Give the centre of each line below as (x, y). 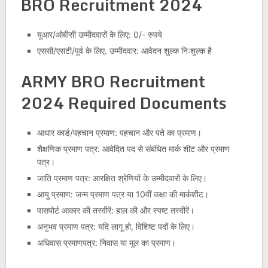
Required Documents (145, 103)
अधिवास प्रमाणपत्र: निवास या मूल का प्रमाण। (106, 242)
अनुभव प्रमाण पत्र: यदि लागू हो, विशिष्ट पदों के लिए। (116, 226)
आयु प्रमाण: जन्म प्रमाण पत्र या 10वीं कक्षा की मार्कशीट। (123, 194)
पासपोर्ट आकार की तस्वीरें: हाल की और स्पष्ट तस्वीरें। (115, 210)
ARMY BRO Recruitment (113, 81)
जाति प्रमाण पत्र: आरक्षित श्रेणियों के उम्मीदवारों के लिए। (122, 178)
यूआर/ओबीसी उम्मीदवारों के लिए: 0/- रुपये (99, 34)
